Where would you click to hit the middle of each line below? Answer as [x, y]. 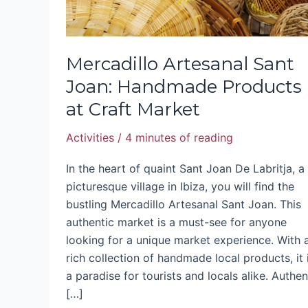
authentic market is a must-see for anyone [176, 222]
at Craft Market [133, 110]
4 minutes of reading [179, 138]
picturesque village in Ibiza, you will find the [180, 186]
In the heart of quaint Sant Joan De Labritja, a [185, 168]
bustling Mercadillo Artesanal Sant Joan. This [184, 204]
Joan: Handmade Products [184, 87]
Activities [90, 138]
